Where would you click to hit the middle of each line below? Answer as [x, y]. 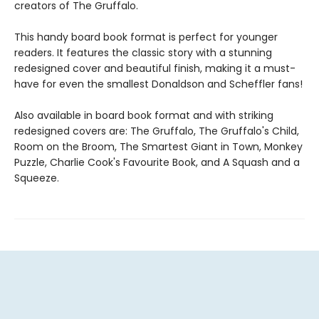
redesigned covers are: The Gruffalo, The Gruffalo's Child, [157, 131]
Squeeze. [37, 178]
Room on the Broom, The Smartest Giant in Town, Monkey [158, 147]
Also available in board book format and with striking [144, 116]
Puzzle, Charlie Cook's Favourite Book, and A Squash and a [157, 163]
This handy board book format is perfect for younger [146, 37]
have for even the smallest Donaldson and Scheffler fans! [158, 84]
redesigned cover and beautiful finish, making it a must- [155, 69]
